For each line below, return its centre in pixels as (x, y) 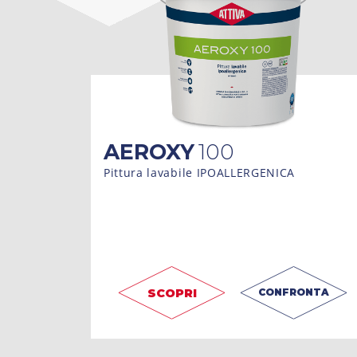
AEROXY (149, 151)
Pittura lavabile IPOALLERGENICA (200, 172)
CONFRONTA (294, 292)
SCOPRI (172, 293)
